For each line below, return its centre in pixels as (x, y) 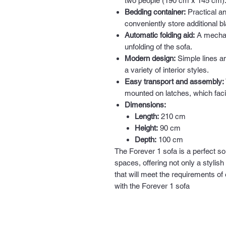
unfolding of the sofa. (158, 47)
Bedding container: (155, 12)
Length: (147, 116)
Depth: (146, 139)
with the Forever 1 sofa (152, 186)
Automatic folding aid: (160, 35)
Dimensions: (145, 105)
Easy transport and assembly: (174, 81)
